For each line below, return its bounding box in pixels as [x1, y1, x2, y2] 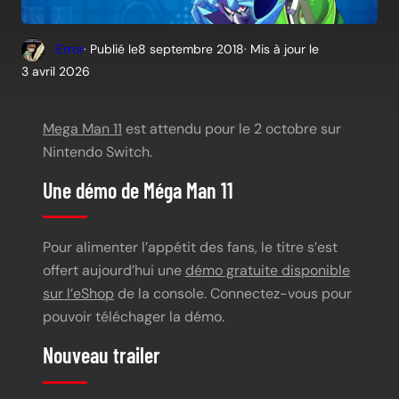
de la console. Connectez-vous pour [114, 284, 352, 304]
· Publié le [83, 41, 138, 58]
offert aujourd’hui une [43, 261, 185, 281]
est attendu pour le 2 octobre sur [122, 118, 341, 138]
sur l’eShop [43, 284, 114, 304]
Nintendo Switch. [43, 142, 152, 161]
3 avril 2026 [21, 62, 90, 79]
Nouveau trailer [43, 342, 160, 369]
